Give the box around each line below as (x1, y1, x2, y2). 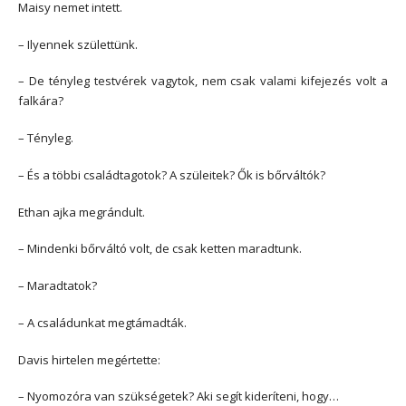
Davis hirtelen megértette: (18, 351, 160, 368)
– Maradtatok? (18, 277, 97, 295)
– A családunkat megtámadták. (18, 314, 187, 331)
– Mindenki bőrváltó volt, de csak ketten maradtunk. (18, 240, 302, 257)
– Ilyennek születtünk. (18, 35, 138, 53)
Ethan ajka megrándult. (18, 203, 145, 220)
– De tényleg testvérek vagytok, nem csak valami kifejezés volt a (18, 72, 388, 90)
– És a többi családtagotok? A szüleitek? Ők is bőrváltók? (18, 166, 325, 183)
